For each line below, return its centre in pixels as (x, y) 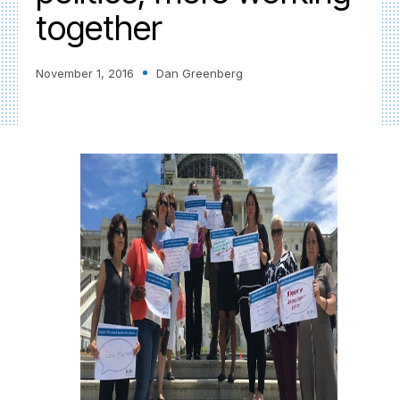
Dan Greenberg (200, 73)
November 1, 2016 (85, 73)
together (99, 27)
